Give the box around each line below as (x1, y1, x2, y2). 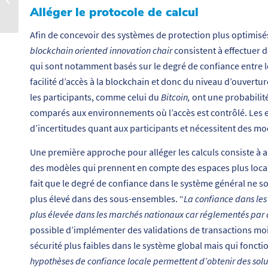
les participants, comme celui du (30, 91, 161, 103)
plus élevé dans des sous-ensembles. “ (30, 192, 184, 205)
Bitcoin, (161, 91, 190, 103)
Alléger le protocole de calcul (30, 4, 199, 20)
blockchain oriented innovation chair (30, 44, 172, 57)
